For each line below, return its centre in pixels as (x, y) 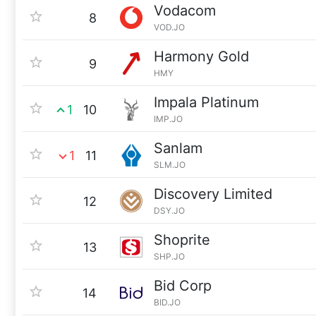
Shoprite (182, 240)
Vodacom (185, 11)
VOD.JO (169, 27)
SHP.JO (169, 256)
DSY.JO (169, 211)
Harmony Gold (201, 56)
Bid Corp (183, 286)
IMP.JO (168, 119)
